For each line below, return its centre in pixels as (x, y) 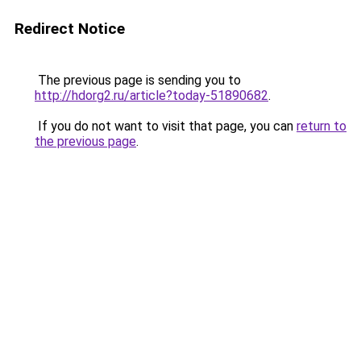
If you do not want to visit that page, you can (166, 126)
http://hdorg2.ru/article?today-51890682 (151, 95)
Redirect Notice (70, 29)
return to (322, 126)
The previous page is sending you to (138, 80)
